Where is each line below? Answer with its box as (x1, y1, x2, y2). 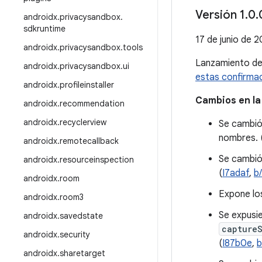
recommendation (60, 98, 125, 109)
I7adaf (222, 167, 249, 179)
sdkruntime (23, 23, 65, 34)
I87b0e (222, 237, 252, 249)
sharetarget (60, 248, 105, 258)
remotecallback (60, 136, 119, 146)
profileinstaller (60, 80, 114, 90)
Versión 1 (195, 8, 245, 22)
